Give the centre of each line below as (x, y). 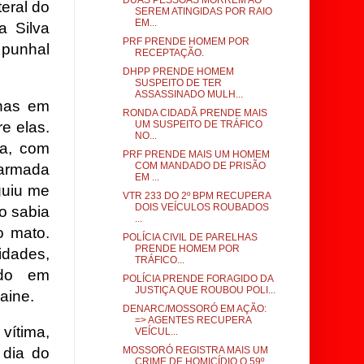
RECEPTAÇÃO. (169, 53)
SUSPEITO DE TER (178, 83)
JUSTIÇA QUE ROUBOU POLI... (205, 290)
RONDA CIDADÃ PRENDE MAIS (195, 113)
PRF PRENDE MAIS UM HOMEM (196, 154)
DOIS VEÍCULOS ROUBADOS (201, 207)
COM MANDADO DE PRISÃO (200, 166)
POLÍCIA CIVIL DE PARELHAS (190, 237)
